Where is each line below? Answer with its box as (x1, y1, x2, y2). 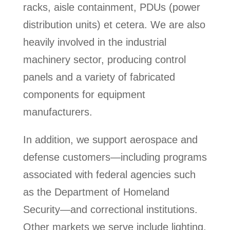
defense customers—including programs (23, 151, 207, 163)
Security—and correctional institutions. (23, 204, 198, 216)
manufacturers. (23, 106, 92, 118)
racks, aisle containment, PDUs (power (23, 2, 200, 13)
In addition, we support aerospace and (23, 134, 198, 146)
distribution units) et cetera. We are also (23, 19, 205, 31)
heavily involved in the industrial (23, 36, 166, 48)
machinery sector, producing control (23, 54, 186, 66)
